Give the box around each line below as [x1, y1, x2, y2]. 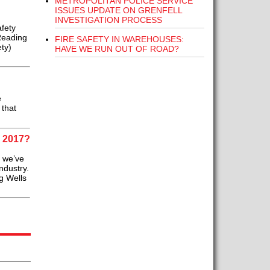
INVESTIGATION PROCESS [54, 15, 162, 25]
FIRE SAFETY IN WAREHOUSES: [54, 34, 184, 44]
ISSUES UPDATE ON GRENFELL [54, 5, 182, 15]
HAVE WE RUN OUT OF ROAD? [54, 44, 179, 54]
